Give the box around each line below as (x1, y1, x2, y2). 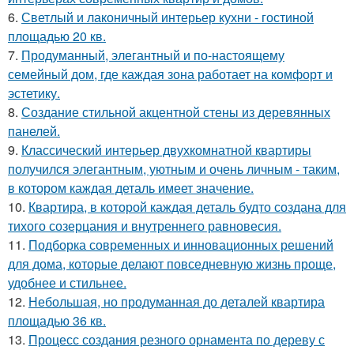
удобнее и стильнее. (8, 273, 126, 292)
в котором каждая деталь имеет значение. (8, 179, 254, 198)
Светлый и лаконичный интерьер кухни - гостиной (21, 8, 314, 27)
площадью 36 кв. (8, 311, 106, 330)
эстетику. (8, 84, 60, 103)
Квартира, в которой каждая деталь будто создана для (28, 198, 346, 217)
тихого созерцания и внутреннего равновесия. (8, 217, 281, 235)
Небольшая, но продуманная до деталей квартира (28, 292, 325, 311)
